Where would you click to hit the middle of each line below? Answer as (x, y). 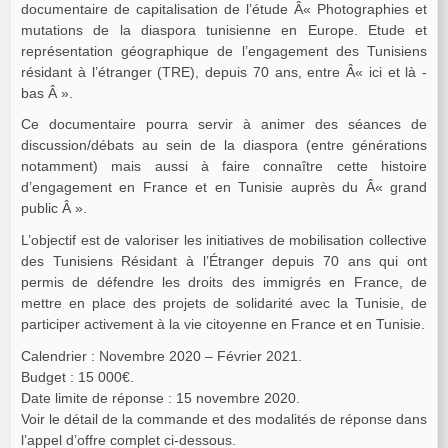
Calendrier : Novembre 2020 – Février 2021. (161, 355)
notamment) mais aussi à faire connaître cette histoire (224, 166)
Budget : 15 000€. (77, 376)
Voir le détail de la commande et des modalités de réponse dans (224, 418)
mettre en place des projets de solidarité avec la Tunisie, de (224, 303)
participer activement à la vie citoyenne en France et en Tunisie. (223, 324)
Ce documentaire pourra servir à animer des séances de (224, 124)
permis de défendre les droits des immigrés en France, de (224, 282)
